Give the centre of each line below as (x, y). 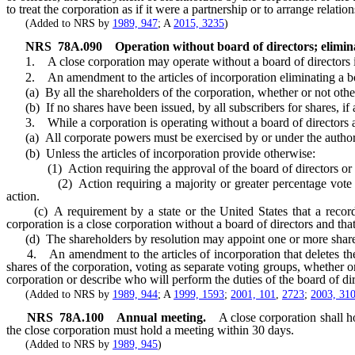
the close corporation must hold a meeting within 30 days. (150, 330)
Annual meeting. (161, 317)
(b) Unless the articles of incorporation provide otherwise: (161, 153)
